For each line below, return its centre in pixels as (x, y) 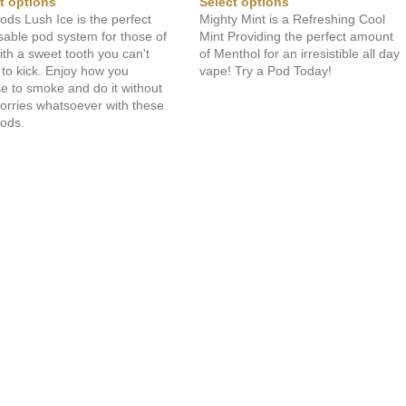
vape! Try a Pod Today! (266, 70)
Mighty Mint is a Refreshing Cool (293, 19)
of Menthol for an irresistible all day (300, 53)
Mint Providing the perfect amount (297, 36)
